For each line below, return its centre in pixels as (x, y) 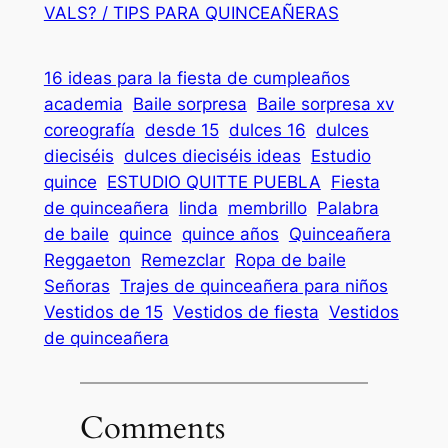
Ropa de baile (290, 260)
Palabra (347, 208)
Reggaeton (87, 260)
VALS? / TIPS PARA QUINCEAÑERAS (191, 12)
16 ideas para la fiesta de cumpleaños (196, 78)
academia (83, 104)
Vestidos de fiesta (245, 312)
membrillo (267, 208)
